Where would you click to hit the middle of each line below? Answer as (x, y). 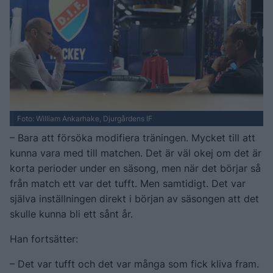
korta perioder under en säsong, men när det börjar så (135, 168)
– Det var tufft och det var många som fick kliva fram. (134, 264)
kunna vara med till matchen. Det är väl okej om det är (136, 153)
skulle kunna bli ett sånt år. (71, 214)
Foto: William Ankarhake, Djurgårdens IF (85, 118)
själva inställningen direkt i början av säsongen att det (134, 198)
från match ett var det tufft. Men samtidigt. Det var (128, 183)
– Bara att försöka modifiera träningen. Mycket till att (133, 137)
